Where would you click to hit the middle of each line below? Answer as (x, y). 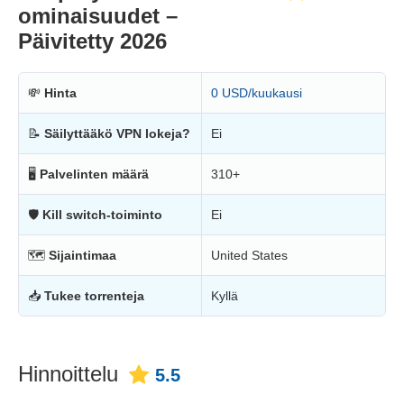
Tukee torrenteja (94, 296)
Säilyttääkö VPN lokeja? (117, 134)
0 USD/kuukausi (257, 93)
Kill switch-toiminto (102, 215)
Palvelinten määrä (94, 174)
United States (249, 256)
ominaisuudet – (98, 16)
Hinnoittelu (68, 374)
